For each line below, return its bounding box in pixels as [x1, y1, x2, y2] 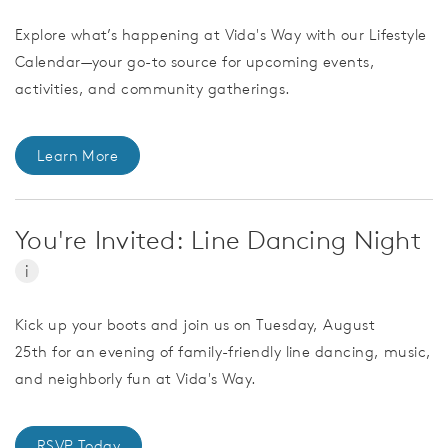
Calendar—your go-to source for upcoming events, [15, 52, 376, 72]
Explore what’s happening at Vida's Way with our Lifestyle [15, 25, 427, 45]
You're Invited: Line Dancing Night [15, 224, 421, 257]
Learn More [37, 146, 118, 166]
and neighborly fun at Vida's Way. [15, 369, 257, 389]
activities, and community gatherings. [15, 79, 291, 99]
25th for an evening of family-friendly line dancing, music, [15, 342, 432, 362]
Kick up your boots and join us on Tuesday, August [15, 315, 376, 335]
